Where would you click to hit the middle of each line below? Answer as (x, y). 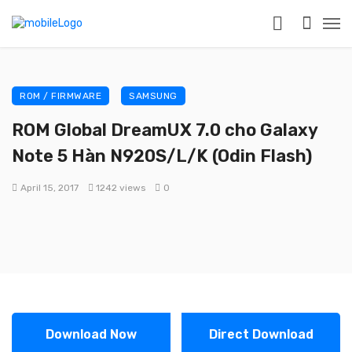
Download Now (91, 334)
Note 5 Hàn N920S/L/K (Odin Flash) (162, 156)
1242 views (121, 188)
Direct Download (261, 334)
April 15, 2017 (49, 188)
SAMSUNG (153, 96)
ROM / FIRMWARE (60, 96)
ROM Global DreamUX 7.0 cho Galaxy (165, 130)
